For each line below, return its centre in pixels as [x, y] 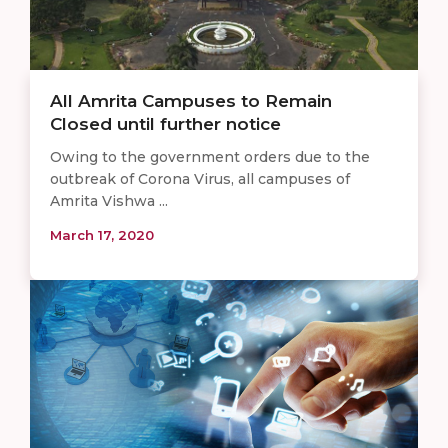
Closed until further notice [165, 123]
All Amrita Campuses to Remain [191, 100]
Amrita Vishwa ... [109, 200]
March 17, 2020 [102, 234]
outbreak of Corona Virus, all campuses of [200, 178]
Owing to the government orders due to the [210, 156]
